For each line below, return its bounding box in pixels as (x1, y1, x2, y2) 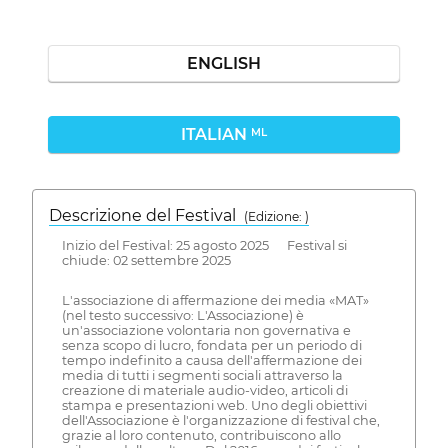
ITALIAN (181, 125, 251, 144)
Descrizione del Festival (49, 206, 244, 225)
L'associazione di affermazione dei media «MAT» (61, 293, 369, 309)
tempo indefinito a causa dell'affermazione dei (61, 353, 362, 369)
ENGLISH (187, 54, 261, 73)
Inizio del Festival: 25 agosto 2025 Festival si (61, 237, 347, 253)
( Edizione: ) (244, 209, 309, 224)
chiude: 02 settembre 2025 (61, 252, 231, 268)
